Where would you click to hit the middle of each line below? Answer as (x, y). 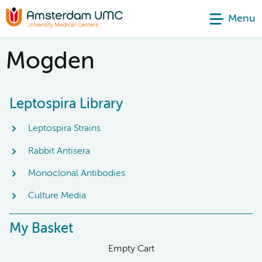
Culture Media (57, 196)
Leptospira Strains (64, 129)
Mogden (50, 62)
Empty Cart (131, 249)
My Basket (41, 228)
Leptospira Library (66, 104)
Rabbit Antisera (59, 151)
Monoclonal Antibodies (77, 173)
